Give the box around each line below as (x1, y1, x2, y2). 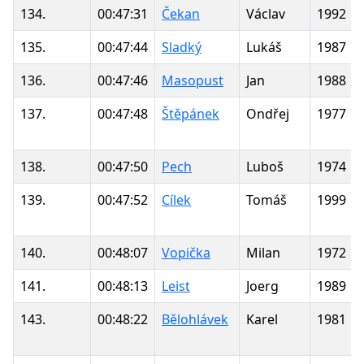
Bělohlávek (162, 310, 228, 328)
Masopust (162, 71, 223, 89)
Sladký (162, 37, 201, 56)
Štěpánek (162, 104, 219, 123)
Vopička (162, 243, 210, 262)
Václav (246, 4, 285, 23)
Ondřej (246, 104, 289, 123)
